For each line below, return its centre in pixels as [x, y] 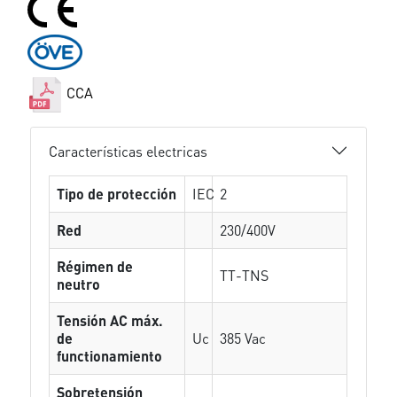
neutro [79, 284]
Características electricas [128, 151]
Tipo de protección [117, 194]
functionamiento [110, 356]
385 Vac [243, 338]
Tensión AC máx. [110, 320]
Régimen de [95, 266]
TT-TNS [245, 275]
